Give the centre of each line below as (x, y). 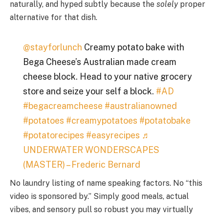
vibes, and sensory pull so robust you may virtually (101, 210)
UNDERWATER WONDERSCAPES (91, 150)
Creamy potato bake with (133, 47)
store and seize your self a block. (89, 91)
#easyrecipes (113, 135)
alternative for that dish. (54, 17)
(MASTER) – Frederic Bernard (81, 165)
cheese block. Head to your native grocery (107, 77)
